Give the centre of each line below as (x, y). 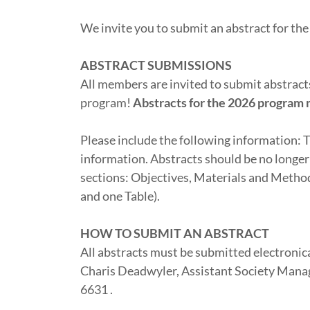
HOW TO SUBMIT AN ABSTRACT (175, 233)
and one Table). (120, 196)
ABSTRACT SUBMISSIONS (156, 65)
